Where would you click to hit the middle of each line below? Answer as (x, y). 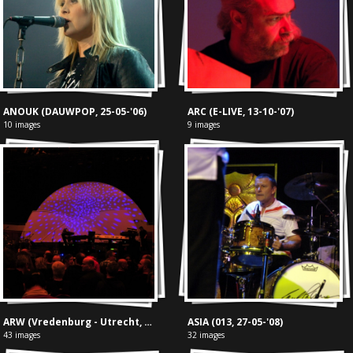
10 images (21, 124)
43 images (21, 335)
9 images (204, 124)
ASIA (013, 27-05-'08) (236, 322)
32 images (206, 335)
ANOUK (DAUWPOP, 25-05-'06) (74, 111)
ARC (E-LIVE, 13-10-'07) (241, 111)
